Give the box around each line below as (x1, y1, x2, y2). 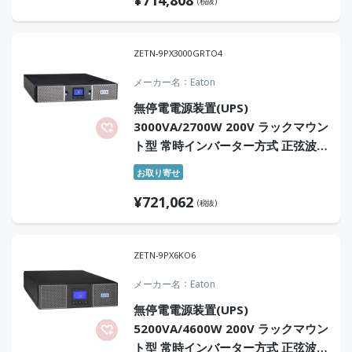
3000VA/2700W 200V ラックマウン (134, 119, 328, 134)
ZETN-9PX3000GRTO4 (134, 47, 222, 59)
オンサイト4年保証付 (134, 156, 247, 172)
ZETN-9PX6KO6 (134, 249, 196, 261)
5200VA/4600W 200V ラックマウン (134, 321, 328, 336)
